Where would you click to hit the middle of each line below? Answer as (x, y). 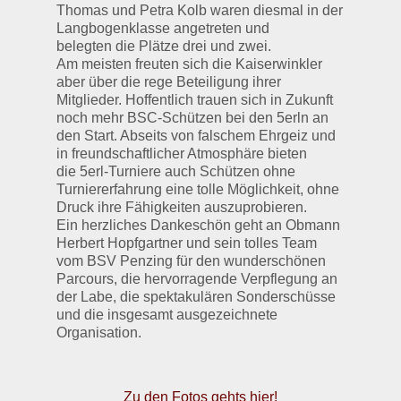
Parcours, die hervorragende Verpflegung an (196, 279)
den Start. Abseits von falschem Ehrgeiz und (196, 136)
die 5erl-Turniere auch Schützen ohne (175, 172)
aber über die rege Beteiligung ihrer (168, 82)
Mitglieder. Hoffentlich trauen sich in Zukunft (194, 100)
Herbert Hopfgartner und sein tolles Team (186, 243)
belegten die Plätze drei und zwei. (163, 47)
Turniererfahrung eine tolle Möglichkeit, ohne (197, 190)
